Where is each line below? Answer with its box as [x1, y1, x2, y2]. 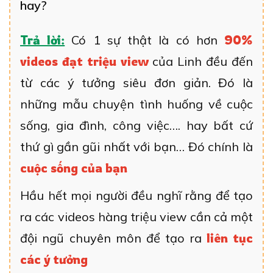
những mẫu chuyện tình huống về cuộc [20, 96, 253, 112]
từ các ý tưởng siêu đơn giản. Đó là [20, 75, 253, 91]
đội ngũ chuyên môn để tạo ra [20, 230, 207, 246]
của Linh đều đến [148, 54, 253, 69]
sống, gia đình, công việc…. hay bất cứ [20, 118, 253, 133]
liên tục [206, 230, 253, 246]
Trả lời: [20, 32, 65, 48]
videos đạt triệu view [20, 54, 149, 69]
